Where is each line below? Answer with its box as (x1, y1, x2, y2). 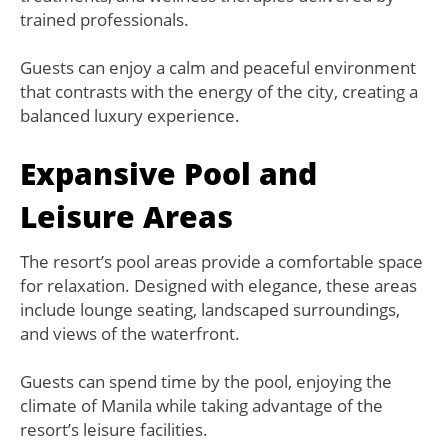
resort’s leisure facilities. (20, 418, 208, 442)
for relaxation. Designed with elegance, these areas (20, 274, 417, 298)
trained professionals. (20, 8, 189, 32)
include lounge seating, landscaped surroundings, (20, 298, 400, 322)
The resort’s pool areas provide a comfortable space (20, 250, 423, 274)
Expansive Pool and (20, 153, 317, 195)
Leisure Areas (20, 196, 233, 238)
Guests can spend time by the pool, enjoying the (20, 370, 392, 394)
